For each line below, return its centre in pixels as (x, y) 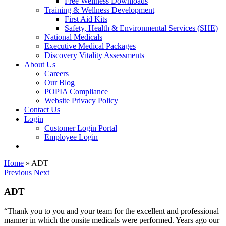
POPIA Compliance (76, 91)
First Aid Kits (86, 19)
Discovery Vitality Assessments (94, 55)
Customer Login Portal (81, 128)
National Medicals (73, 37)
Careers (56, 73)
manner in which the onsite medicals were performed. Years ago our (112, 220)
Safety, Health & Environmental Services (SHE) (141, 28)
